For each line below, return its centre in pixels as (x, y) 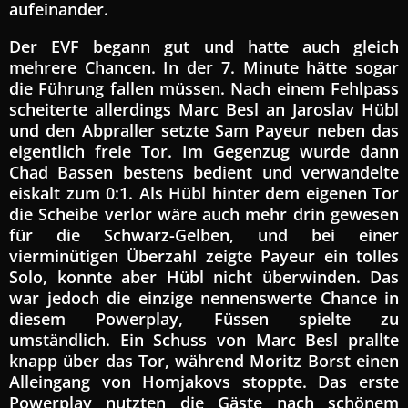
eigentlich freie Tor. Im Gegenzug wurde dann (204, 151)
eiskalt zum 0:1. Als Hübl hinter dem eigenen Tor (204, 193)
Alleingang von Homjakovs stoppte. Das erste (204, 381)
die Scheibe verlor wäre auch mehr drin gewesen (204, 214)
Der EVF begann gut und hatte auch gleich (204, 46)
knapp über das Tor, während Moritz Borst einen (204, 360)
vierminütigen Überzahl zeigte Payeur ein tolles (204, 255)
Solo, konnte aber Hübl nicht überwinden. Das (204, 276)
